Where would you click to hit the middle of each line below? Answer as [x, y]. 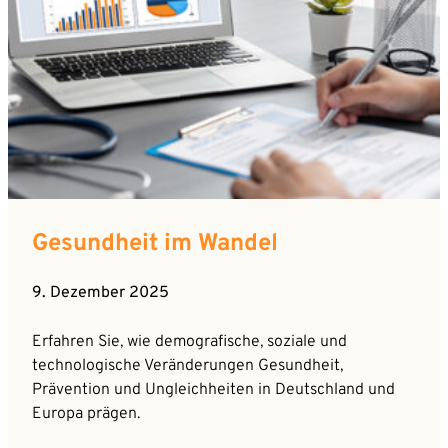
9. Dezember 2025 [100, 292]
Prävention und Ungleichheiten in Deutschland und [213, 389]
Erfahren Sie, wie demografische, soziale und [189, 341]
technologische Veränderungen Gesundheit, [187, 365]
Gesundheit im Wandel [155, 243]
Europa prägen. [86, 413]
